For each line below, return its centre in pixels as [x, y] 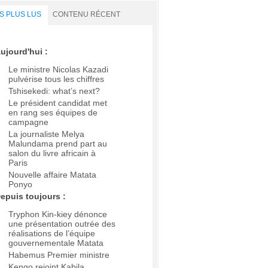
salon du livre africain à [52, 153]
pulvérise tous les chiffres [56, 79]
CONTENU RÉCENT [86, 14]
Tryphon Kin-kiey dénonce [58, 214]
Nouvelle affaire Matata [52, 175]
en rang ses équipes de [53, 113]
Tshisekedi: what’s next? [54, 91]
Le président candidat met [58, 103]
